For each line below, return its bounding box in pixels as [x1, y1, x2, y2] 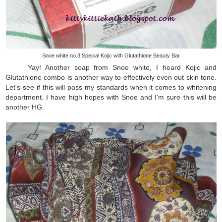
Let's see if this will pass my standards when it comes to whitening [5, 83, 217, 91]
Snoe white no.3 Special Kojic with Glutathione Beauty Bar [42, 52, 180, 58]
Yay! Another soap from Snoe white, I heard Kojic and [27, 63, 217, 71]
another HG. [5, 103, 45, 111]
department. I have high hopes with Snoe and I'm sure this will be [5, 93, 217, 101]
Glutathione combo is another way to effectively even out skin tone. [5, 73, 217, 81]
